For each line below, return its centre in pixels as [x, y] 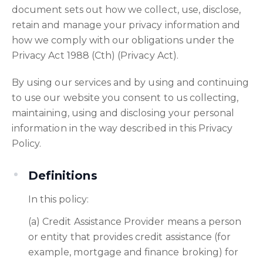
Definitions [63, 176]
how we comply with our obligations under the [123, 40]
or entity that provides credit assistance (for [130, 237]
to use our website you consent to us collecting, [125, 98]
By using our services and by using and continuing [131, 82]
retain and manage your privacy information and [126, 25]
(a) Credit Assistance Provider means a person [135, 222]
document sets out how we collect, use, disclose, [127, 10]
